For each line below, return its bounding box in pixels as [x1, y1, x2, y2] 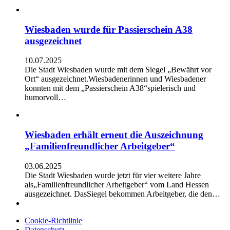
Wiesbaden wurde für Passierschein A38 [25, 24, 193, 35]
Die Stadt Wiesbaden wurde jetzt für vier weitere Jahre [25, 170, 201, 180]
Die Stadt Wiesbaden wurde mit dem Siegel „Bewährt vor [25, 65, 212, 74]
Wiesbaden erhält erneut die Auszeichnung [25, 129, 203, 140]
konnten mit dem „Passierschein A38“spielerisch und [25, 84, 196, 93]
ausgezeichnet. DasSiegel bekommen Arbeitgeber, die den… [25, 189, 220, 198]
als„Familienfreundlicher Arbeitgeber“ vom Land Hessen [25, 180, 209, 189]
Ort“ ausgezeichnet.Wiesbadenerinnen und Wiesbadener [25, 74, 206, 84]
